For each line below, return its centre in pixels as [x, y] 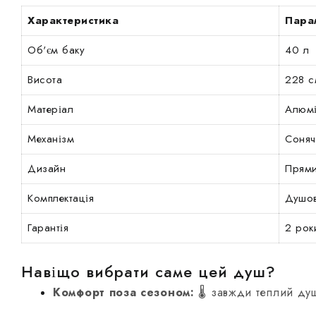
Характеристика [73, 21]
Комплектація [61, 199]
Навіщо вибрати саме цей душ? [148, 271]
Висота [45, 80]
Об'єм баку [56, 50]
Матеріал [50, 110]
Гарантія [48, 228]
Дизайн [47, 169]
